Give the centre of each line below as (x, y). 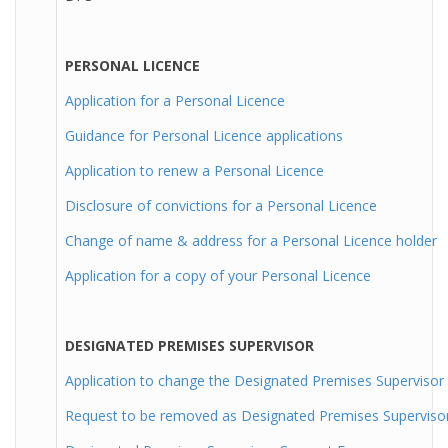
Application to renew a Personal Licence (194, 170)
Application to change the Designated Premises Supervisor (254, 380)
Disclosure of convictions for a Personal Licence (221, 205)
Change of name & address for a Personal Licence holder (251, 240)
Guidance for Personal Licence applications (204, 135)
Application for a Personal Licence (175, 100)
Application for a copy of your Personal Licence (218, 275)
